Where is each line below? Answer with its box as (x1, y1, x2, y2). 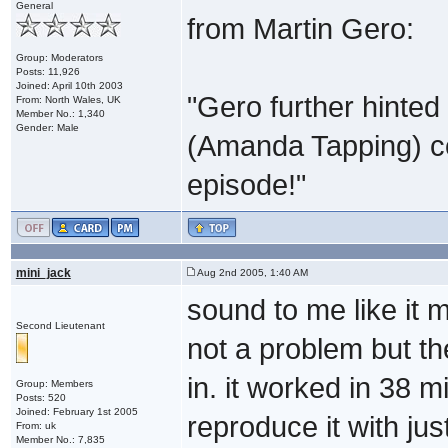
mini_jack (15, 265, 71, 280)
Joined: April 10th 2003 (15, 79, 123, 91)
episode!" (186, 168, 306, 201)
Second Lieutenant (15, 319, 105, 331)
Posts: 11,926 (15, 65, 80, 77)
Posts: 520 (15, 391, 66, 403)
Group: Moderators (15, 51, 103, 63)
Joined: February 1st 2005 (15, 405, 138, 417)
